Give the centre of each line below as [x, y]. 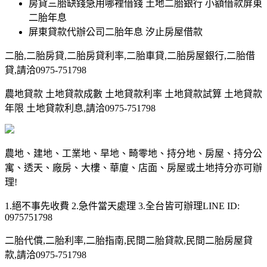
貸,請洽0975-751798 [46, 70]
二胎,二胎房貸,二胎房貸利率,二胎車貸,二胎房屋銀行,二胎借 [130, 55]
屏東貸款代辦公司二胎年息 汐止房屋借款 [116, 32]
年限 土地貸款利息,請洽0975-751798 [80, 108]
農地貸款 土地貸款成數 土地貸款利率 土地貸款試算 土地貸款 [133, 94]
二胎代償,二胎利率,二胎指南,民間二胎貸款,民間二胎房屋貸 [129, 240]
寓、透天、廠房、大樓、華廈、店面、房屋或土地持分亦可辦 [133, 167]
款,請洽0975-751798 [46, 254]
